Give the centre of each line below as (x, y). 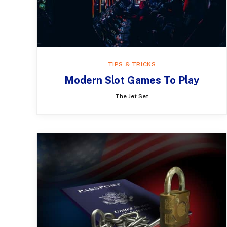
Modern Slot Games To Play (132, 80)
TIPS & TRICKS (132, 64)
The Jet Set (132, 96)
